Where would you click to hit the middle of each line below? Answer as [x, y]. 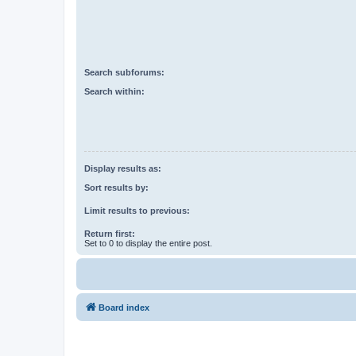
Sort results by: [116, 188]
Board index [124, 308]
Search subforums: [124, 72]
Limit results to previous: [137, 211]
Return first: [110, 234]
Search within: [114, 92]
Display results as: [123, 168]
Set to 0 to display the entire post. [148, 244]
